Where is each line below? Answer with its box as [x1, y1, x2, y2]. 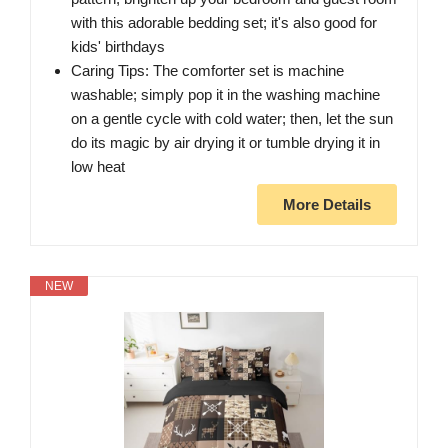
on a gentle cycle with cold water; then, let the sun [71, 110, 393, 128]
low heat [71, 158, 125, 176]
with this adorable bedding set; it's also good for [71, 14, 377, 32]
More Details [283, 196, 371, 214]
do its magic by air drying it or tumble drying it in [71, 134, 380, 152]
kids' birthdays [71, 38, 165, 56]
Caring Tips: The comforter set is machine [71, 62, 344, 80]
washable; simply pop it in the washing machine [71, 86, 380, 104]
